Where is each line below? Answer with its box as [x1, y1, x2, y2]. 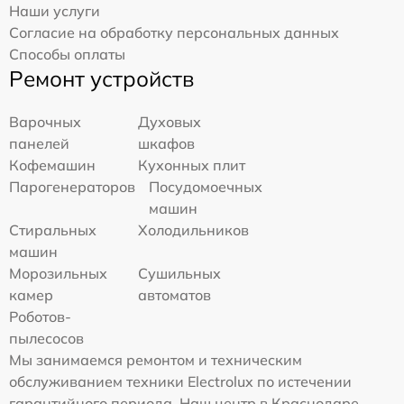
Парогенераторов [9, 178, 135, 196]
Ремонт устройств [9, 65, 194, 92]
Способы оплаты [9, 45, 125, 63]
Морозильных [9, 264, 107, 282]
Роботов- [9, 308, 71, 326]
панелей [9, 134, 69, 152]
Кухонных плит [138, 156, 246, 174]
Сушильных [138, 264, 222, 282]
